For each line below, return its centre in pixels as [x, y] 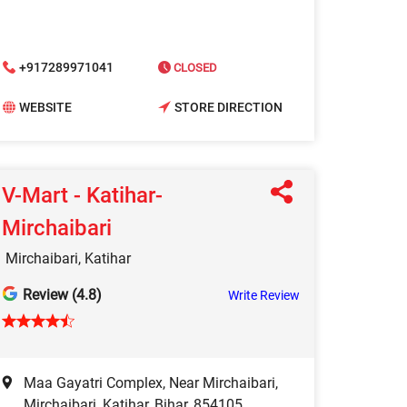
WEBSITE [45, 108]
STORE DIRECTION [228, 108]
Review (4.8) [62, 294]
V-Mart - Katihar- [82, 195]
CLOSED [194, 67]
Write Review [264, 295]
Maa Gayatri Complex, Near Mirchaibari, [151, 382]
